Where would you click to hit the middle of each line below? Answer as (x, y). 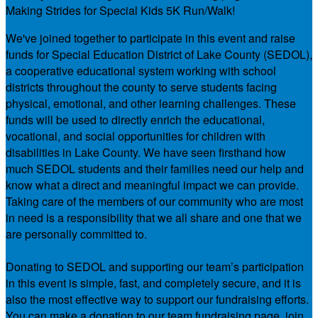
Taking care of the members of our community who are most (154, 202)
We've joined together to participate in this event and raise (150, 38)
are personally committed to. (76, 234)
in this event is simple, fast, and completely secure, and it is (153, 283)
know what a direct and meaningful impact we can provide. (152, 185)
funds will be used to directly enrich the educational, (135, 120)
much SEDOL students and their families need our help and (155, 169)
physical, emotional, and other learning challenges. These (151, 104)
